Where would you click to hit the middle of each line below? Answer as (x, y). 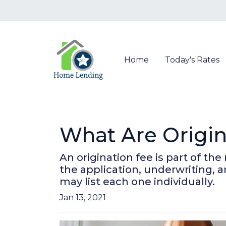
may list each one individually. (137, 182)
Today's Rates (192, 60)
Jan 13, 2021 (83, 197)
